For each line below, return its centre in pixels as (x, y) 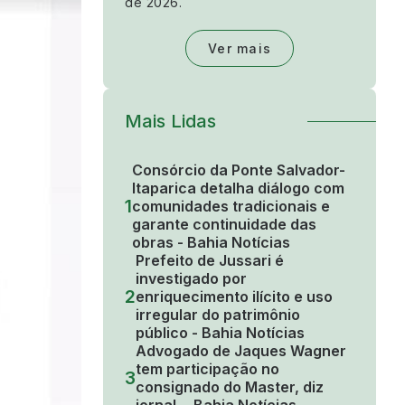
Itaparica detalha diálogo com (238, 188)
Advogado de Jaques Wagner (241, 351)
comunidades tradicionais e (231, 207)
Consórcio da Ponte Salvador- (239, 170)
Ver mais (240, 49)
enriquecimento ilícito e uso (234, 297)
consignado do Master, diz (230, 387)
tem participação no (207, 369)
